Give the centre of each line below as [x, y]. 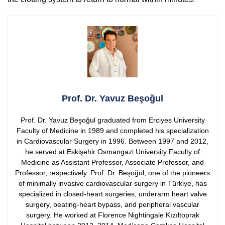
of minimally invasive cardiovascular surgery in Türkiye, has [113, 183]
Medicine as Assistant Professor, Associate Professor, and [113, 162]
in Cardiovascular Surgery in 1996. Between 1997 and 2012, [113, 141]
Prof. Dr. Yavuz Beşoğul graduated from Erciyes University [113, 120]
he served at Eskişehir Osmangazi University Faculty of [113, 151]
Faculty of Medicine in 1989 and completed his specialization [113, 130]
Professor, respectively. [52, 173]
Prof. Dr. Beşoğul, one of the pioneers [150, 173]
